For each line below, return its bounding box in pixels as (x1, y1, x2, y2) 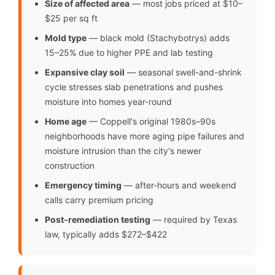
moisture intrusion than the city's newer (45, 145, 201, 157)
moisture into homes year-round (45, 96, 172, 107)
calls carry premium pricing (45, 195, 153, 206)
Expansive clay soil (45, 67, 125, 78)
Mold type (45, 33, 87, 44)
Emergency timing (45, 180, 122, 191)
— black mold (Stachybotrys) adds (87, 33, 230, 44)
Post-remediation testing (45, 214, 150, 225)
